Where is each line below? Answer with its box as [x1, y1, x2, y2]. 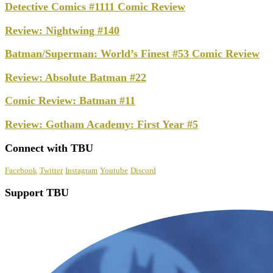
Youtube [100, 166, 128, 175]
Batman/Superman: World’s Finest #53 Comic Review [5, 48, 260, 60]
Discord [130, 166, 156, 175]
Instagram [65, 166, 97, 175]
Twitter [40, 166, 63, 175]
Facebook [5, 166, 37, 175]
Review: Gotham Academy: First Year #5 [5, 118, 198, 130]
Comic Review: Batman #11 [5, 94, 135, 107]
